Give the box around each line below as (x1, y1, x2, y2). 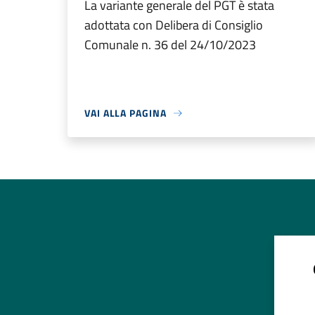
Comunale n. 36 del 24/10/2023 (84, 35, 256, 54)
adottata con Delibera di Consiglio (84, 15, 263, 34)
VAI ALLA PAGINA (84, 105, 167, 120)
